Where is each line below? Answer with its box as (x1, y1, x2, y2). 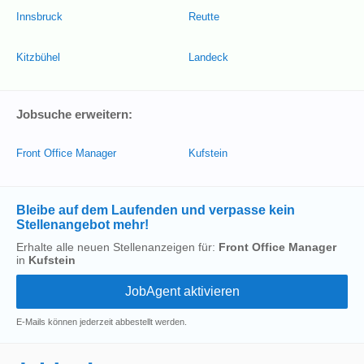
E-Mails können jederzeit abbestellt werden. (16, 317, 187, 327)
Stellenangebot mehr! (16, 218, 149, 232)
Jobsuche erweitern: (16, 107, 132, 121)
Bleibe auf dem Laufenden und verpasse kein (16, 203, 295, 217)
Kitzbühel (16, 51, 60, 63)
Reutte (188, 11, 219, 23)
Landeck (188, 51, 228, 63)
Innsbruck (16, 11, 63, 23)
